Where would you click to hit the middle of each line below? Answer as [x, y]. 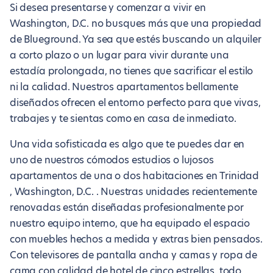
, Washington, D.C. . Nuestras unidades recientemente [133, 192]
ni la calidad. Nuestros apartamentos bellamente [124, 87]
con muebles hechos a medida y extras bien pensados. [136, 239]
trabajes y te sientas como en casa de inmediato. [123, 119]
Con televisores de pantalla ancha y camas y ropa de [133, 255]
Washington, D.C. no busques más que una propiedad [136, 23]
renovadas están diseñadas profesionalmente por [127, 207]
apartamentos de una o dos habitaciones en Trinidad [135, 176]
